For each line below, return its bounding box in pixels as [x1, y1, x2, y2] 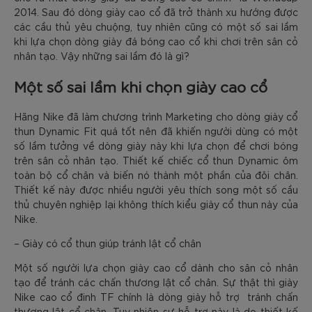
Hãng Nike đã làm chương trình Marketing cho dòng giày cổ [14, 109, 298, 123]
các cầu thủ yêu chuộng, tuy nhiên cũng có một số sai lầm [14, 20, 298, 33]
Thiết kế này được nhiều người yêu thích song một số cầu [14, 182, 298, 196]
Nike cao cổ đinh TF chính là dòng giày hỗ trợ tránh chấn [14, 290, 298, 303]
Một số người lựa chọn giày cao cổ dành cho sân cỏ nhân [14, 260, 298, 274]
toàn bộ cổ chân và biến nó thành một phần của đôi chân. [14, 168, 298, 181]
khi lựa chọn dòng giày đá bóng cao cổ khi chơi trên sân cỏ [14, 35, 298, 47]
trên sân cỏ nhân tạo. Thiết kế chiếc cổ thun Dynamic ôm [14, 153, 298, 166]
